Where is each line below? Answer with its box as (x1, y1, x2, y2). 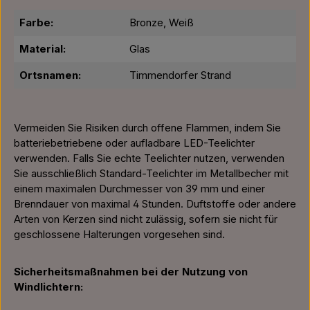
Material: (19, 43, 66, 55)
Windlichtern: (14, 281, 83, 293)
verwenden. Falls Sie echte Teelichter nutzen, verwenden (14, 152, 284, 165)
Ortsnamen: (19, 69, 81, 82)
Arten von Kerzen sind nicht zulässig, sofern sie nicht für (14, 213, 277, 226)
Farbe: (19, 17, 53, 29)
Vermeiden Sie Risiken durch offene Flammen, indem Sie (14, 122, 281, 134)
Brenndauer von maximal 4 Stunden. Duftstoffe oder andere (14, 198, 296, 210)
